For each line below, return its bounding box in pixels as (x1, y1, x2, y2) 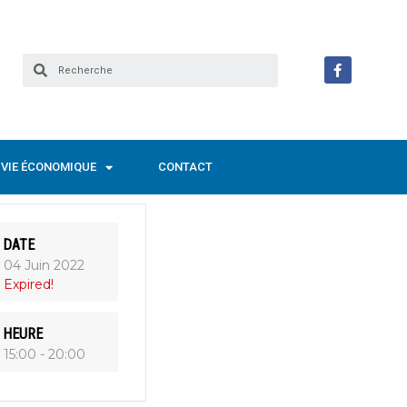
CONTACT (158, 160, 213, 174)
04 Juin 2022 (4, 256, 85, 273)
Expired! (4, 275, 55, 293)
